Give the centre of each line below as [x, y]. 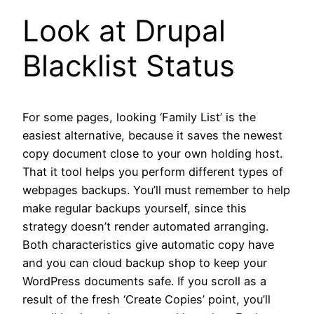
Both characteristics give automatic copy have [148, 244]
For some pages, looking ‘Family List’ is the [139, 117]
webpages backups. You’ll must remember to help [156, 190]
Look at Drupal [124, 31]
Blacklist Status [129, 66]
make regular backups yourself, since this [135, 208]
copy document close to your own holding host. [152, 153]
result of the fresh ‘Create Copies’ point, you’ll [146, 299]
